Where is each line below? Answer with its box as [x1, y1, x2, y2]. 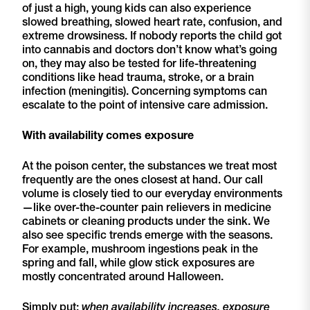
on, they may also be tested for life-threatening [22, 56, 256, 71]
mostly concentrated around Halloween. [22, 269, 224, 284]
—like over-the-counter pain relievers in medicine [22, 200, 271, 215]
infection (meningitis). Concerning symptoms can [22, 84, 267, 98]
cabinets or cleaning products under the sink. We [22, 214, 270, 228]
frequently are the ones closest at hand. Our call [22, 172, 263, 187]
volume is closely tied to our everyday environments [22, 186, 282, 201]
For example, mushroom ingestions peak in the [22, 241, 258, 256]
